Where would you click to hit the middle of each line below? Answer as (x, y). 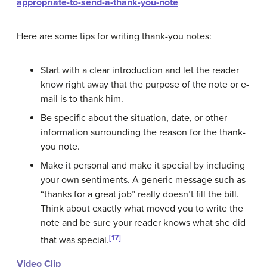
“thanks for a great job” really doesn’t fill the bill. (140, 195)
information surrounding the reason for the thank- (143, 133)
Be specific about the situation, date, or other (134, 118)
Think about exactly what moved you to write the (142, 209)
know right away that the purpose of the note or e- (145, 85)
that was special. (75, 240)
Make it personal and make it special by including (143, 166)
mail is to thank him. (82, 99)
